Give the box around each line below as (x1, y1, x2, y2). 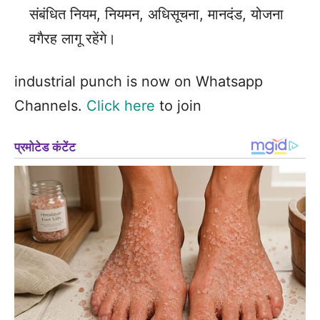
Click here (86, 97, 155, 115)
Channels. (14, 97, 86, 115)
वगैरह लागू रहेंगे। (29, 30, 116, 48)
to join (155, 97, 201, 115)
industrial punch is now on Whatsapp (14, 73, 263, 91)
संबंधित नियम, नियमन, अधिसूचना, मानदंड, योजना (29, 6, 284, 24)
